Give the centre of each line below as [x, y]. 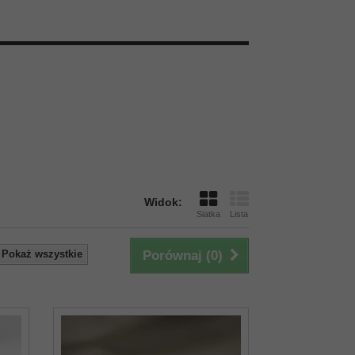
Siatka [208, 214]
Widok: [163, 202]
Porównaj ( [176, 256]
